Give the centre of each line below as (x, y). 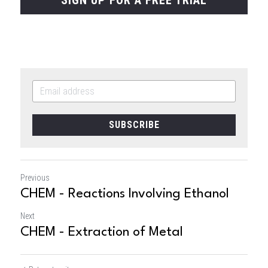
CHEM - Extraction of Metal (102, 232)
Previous (35, 177)
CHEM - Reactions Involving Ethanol (125, 194)
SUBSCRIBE (134, 124)
